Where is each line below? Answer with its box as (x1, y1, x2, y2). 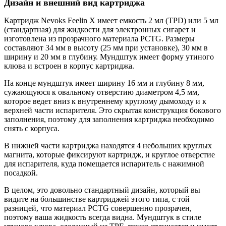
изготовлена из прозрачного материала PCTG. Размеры (4, 34, 195, 43)
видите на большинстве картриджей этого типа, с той (4, 195, 190, 204)
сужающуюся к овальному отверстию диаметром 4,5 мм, (4, 88, 199, 97)
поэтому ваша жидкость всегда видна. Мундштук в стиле (4, 213, 201, 222)
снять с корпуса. (4, 124, 60, 133)
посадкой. (4, 168, 38, 178)
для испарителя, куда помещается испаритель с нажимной (4, 159, 204, 168)
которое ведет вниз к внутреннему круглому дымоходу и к (4, 97, 206, 106)
